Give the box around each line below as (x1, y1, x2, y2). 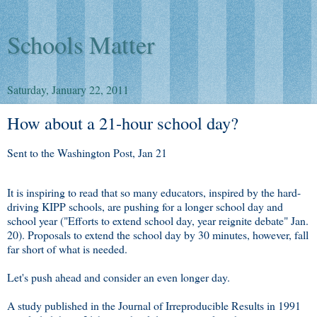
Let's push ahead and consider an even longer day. (7, 269, 230, 284)
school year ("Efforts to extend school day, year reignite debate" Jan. (7, 212, 309, 228)
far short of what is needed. (7, 241, 127, 256)
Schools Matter (7, 28, 155, 61)
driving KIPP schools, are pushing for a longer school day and (7, 198, 283, 214)
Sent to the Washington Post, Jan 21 (7, 144, 167, 160)
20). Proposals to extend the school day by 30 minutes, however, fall (7, 226, 309, 242)
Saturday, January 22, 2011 (7, 82, 129, 97)
